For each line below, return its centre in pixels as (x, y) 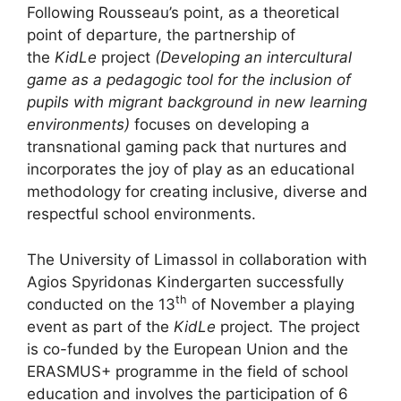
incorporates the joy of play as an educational (191, 169)
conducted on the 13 (101, 304)
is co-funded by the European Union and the (188, 349)
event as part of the (100, 326)
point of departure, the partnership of (161, 35)
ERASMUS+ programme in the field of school (188, 371)
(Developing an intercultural (253, 57)
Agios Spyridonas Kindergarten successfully (185, 282)
